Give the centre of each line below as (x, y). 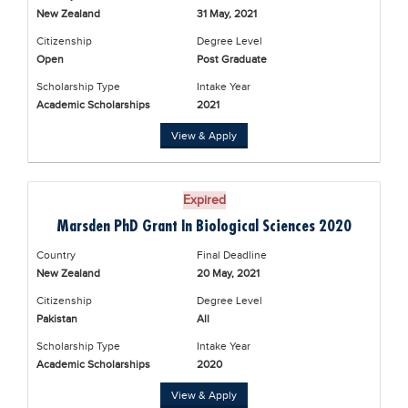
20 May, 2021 (228, 273)
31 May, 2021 (226, 14)
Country (56, 255)
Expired (204, 200)
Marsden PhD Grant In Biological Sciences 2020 (204, 225)
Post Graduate (231, 59)
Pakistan (57, 319)
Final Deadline (231, 255)
